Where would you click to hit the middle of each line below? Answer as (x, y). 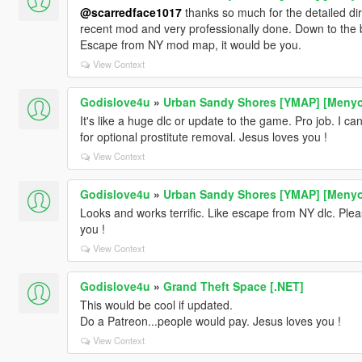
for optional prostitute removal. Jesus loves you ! (203, 136)
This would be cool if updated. (156, 304)
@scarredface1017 (130, 12)
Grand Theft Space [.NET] (233, 286)
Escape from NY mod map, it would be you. (190, 44)
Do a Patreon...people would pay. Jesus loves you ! (210, 320)
